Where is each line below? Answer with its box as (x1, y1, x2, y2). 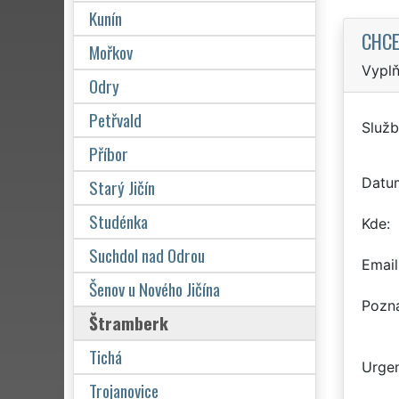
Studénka (89, 208, 148, 234)
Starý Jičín (89, 174, 155, 200)
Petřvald (89, 106, 142, 133)
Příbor (89, 140, 128, 167)
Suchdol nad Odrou (89, 241, 205, 268)
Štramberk (89, 309, 168, 336)
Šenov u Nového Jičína (89, 275, 220, 302)
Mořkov (89, 38, 133, 65)
